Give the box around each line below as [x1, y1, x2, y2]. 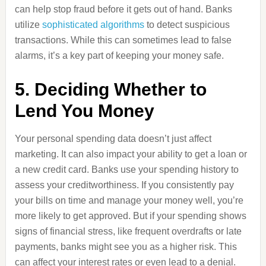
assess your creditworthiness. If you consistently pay [14, 180, 234, 190]
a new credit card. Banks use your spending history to [14, 164, 239, 175]
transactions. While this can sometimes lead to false [14, 35, 232, 45]
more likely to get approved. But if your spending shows [14, 211, 246, 221]
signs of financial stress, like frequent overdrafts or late [14, 226, 242, 236]
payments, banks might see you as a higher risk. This [14, 242, 237, 252]
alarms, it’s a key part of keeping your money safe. [14, 50, 224, 61]
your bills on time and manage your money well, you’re [14, 195, 243, 205]
